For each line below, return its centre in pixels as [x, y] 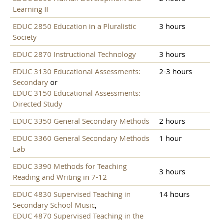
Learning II [30, 9]
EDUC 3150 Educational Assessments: [77, 93]
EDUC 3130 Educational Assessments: [77, 71]
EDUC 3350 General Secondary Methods [81, 121]
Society [25, 37]
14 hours [174, 194]
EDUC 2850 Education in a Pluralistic [74, 26]
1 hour [170, 138]
